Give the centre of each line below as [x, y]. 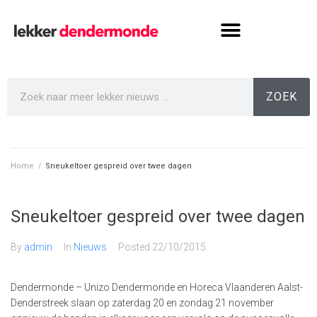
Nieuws [90, 247]
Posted [135, 247]
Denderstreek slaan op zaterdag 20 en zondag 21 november [142, 303]
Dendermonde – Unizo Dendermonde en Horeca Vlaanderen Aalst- [157, 287]
